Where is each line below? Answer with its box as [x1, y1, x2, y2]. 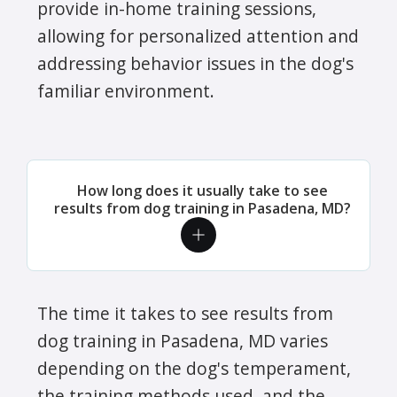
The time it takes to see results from [37, 300, 333, 325]
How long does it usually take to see [76, 180, 328, 200]
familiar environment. [37, 78, 214, 103]
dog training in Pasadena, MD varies [37, 328, 328, 353]
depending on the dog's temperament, [37, 355, 351, 380]
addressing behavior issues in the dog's [37, 51, 354, 75]
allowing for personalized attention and [37, 23, 359, 48]
